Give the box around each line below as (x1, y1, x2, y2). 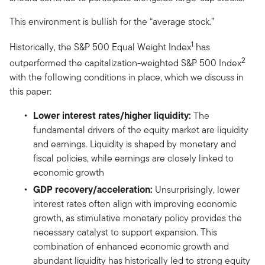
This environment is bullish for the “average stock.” (9, 14, 214, 28)
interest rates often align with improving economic (33, 197, 237, 211)
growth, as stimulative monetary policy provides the (33, 211, 242, 225)
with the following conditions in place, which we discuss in (9, 70, 244, 85)
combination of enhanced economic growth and (33, 240, 229, 254)
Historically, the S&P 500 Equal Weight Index (9, 40, 191, 54)
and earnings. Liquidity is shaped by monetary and (33, 137, 236, 151)
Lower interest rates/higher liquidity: (33, 108, 191, 123)
